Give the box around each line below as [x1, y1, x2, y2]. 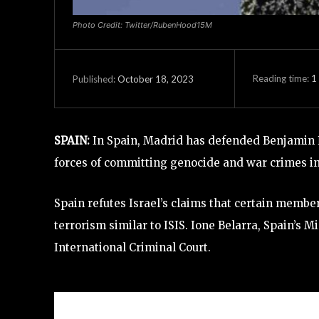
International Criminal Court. [54, 241, 211, 255]
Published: [73, 73, 115, 85]
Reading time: [252, 72, 311, 84]
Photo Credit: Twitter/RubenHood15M [73, 20, 212, 31]
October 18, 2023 [117, 73, 194, 85]
